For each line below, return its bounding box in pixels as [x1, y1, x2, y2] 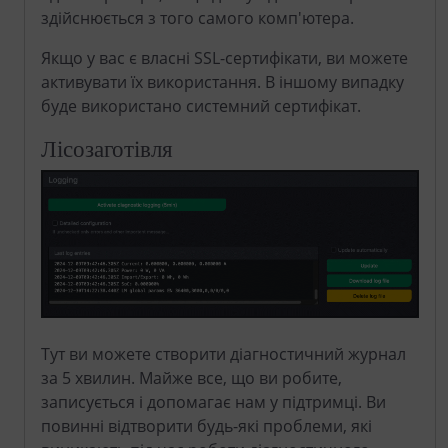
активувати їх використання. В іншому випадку [41, 71, 404, 94]
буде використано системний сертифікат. [41, 95, 361, 118]
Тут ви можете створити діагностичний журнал [41, 342, 406, 365]
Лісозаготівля [41, 134, 173, 163]
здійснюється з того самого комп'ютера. [41, 7, 354, 30]
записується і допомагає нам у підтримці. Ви [41, 390, 386, 413]
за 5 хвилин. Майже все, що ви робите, [41, 366, 342, 389]
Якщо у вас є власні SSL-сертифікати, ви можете [41, 47, 408, 70]
